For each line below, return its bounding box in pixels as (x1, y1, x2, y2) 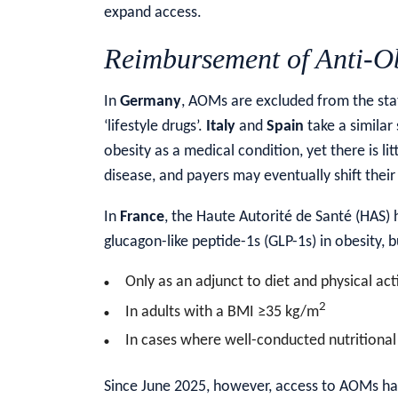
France (120, 208, 164, 226)
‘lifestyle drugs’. (104, 117, 206, 135)
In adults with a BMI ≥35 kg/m (125, 303, 319, 321)
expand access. (104, 4, 202, 21)
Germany (120, 92, 181, 110)
